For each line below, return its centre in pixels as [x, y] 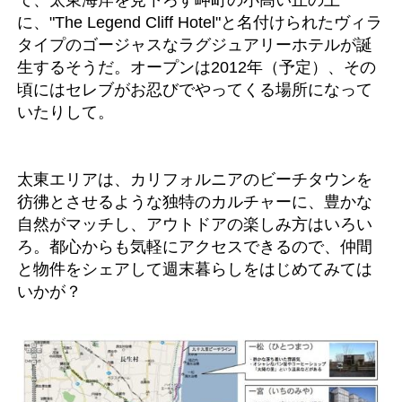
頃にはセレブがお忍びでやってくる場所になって [195, 89]
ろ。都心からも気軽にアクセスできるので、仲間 [195, 246]
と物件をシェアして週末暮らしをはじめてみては [195, 268]
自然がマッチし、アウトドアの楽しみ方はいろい [195, 223]
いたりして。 [66, 111]
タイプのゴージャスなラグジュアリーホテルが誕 [195, 44]
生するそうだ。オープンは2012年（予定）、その [197, 66]
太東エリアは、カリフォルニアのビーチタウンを [195, 179]
